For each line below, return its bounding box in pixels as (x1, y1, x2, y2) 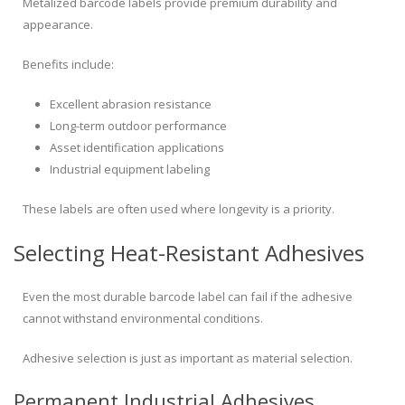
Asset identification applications (50, 139, 224, 156)
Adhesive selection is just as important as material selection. (23, 350, 353, 367)
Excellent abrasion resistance (50, 96, 212, 113)
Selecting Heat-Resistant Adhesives (14, 238, 364, 268)
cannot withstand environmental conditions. (23, 310, 263, 327)
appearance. (23, 16, 93, 33)
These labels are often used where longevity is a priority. (23, 201, 334, 218)
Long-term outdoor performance (50, 118, 227, 135)
